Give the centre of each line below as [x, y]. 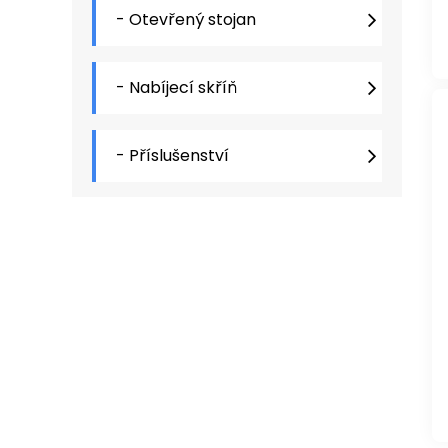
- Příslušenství [172, 155]
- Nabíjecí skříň [176, 87]
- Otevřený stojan [186, 19]
